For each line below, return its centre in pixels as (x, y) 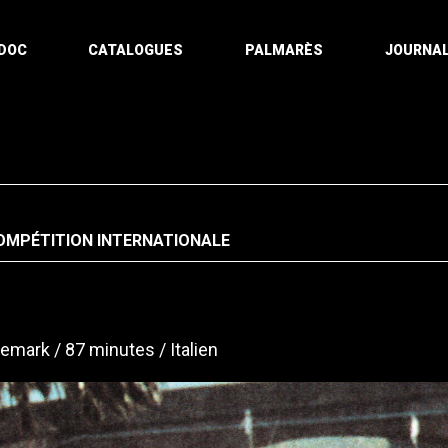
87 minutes (110, 349)
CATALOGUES (136, 50)
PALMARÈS (284, 50)
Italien (194, 349)
